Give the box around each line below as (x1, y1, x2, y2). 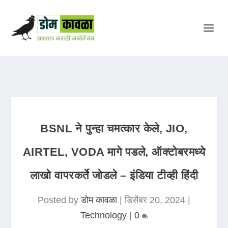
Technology (80, 210, 127, 220)
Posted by (38, 195, 81, 205)
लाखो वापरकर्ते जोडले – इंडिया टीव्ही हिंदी (30, 169, 198, 182)
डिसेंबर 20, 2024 (125, 195, 185, 205)
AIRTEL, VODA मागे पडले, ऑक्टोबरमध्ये (22, 146, 206, 158)
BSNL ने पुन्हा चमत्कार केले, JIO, (40, 122, 188, 135)
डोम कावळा (81, 195, 117, 205)
